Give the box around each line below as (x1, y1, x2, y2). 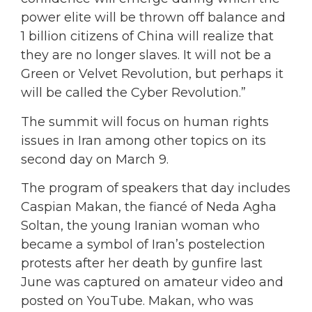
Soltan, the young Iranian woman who (21, 218, 260, 234)
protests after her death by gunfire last (21, 256, 263, 272)
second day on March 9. (21, 151, 169, 167)
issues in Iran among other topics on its (21, 132, 266, 148)
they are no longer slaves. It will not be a (21, 47, 272, 63)
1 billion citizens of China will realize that (21, 29, 274, 45)
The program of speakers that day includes (21, 180, 290, 196)
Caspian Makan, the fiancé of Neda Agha (21, 199, 276, 215)
